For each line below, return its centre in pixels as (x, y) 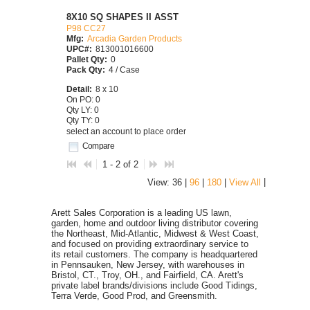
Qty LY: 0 (83, 109)
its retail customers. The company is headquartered (154, 254)
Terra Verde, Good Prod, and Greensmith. (134, 295)
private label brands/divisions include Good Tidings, (154, 285)
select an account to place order (126, 131)
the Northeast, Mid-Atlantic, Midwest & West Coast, (155, 233)
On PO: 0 (83, 99)
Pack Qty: (86, 69)
